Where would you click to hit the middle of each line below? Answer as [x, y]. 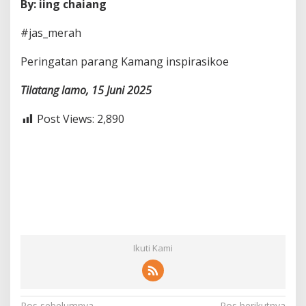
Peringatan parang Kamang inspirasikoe [125, 62]
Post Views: [66, 119]
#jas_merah [51, 33]
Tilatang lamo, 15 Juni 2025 [86, 91]
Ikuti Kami [153, 248]
